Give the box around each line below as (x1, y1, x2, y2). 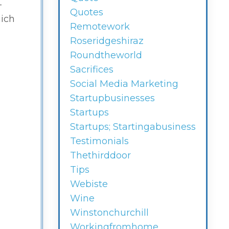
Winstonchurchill (70, 207, 149, 219)
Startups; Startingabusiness (70, 121, 196, 133)
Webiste (70, 178, 108, 190)
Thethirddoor (70, 150, 131, 162)
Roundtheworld (70, 50, 142, 61)
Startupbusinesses (70, 93, 155, 104)
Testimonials (70, 135, 129, 147)
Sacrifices (70, 64, 113, 76)
